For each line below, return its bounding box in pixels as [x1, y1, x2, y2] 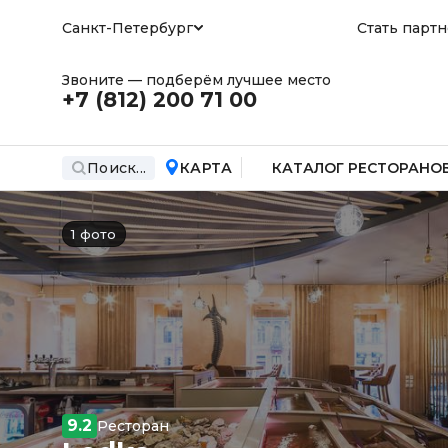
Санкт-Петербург [62, 19, 193, 37]
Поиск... [87, 158, 146, 177]
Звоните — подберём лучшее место [62, 71, 331, 89]
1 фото [71, 225, 117, 242]
